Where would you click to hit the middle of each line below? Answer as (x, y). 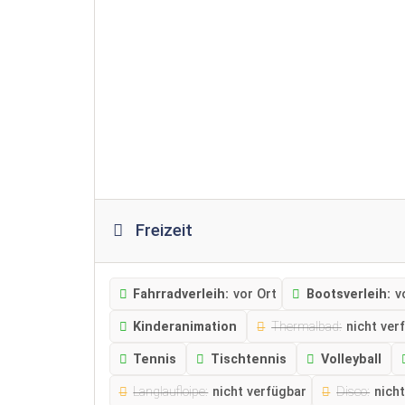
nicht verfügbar (260, 391)
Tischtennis (249, 359)
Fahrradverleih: (181, 294)
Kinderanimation (185, 326)
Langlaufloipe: (171, 391)
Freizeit (165, 230)
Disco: (353, 391)
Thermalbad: (307, 326)
